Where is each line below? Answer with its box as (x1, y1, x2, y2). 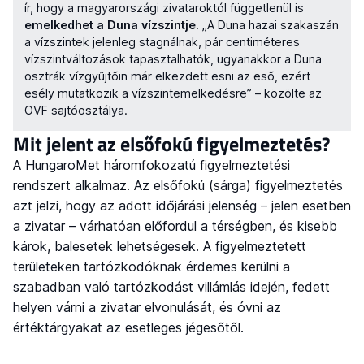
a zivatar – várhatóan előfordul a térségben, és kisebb (13, 217, 337, 234)
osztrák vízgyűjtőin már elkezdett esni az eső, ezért (24, 69, 311, 84)
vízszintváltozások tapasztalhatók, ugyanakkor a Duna (24, 52, 323, 67)
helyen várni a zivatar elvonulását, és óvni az (13, 298, 281, 315)
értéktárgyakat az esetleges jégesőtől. (13, 318, 244, 336)
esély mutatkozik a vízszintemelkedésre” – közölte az (24, 86, 323, 101)
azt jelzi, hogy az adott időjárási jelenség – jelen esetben (13, 197, 351, 214)
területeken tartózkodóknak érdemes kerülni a (13, 258, 290, 275)
